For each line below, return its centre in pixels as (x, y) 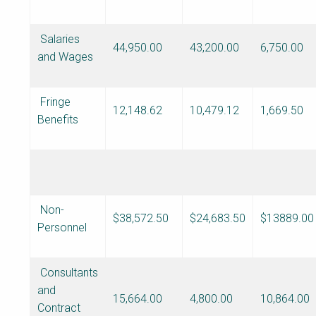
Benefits (58, 119)
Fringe (54, 102)
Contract (59, 308)
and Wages (65, 56)
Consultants (68, 272)
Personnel (62, 227)
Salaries (59, 39)
